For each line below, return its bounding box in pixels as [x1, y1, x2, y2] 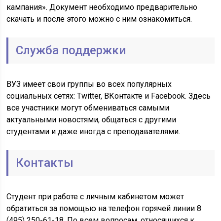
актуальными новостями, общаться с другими [6, 115, 177, 124]
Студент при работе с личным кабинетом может [6, 192, 184, 201]
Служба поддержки [16, 43, 126, 57]
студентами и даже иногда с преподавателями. [6, 127, 181, 136]
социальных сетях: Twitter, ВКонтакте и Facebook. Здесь [6, 91, 211, 101]
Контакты [16, 156, 74, 170]
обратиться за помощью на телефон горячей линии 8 [6, 204, 202, 213]
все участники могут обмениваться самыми [6, 103, 170, 112]
